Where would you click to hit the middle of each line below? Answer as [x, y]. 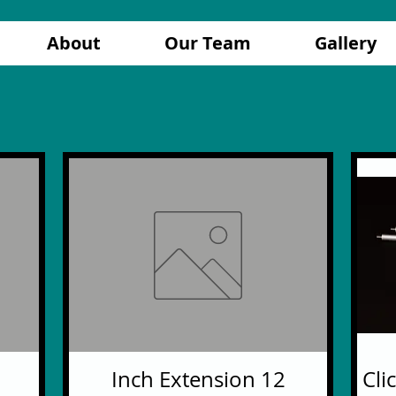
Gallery [345, 43]
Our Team [207, 43]
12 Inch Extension [273, 380]
